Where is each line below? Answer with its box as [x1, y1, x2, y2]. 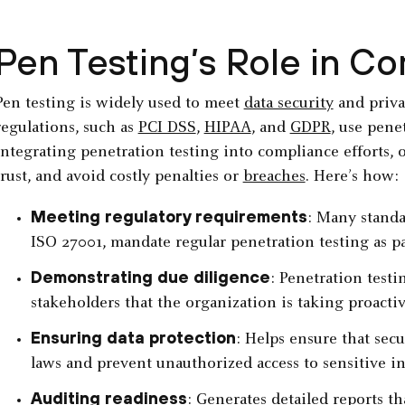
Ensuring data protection [30, 328, 236, 348]
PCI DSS [137, 120, 196, 137]
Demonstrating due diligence [30, 268, 270, 287]
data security [243, 96, 334, 113]
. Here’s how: [305, 169, 399, 186]
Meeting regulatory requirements [30, 207, 307, 227]
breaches [242, 169, 306, 186]
